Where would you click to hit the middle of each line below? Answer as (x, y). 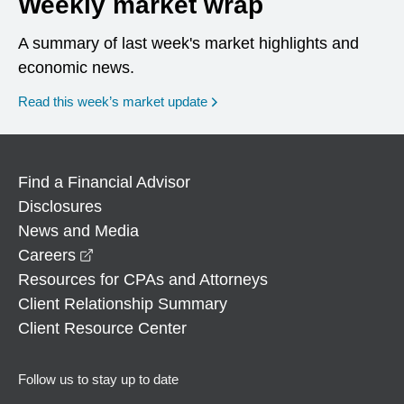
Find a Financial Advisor (104, 182)
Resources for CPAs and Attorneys (143, 279)
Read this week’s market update (113, 101)
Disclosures (60, 206)
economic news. (76, 67)
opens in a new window (177, 254)
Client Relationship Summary (123, 303)
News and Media (78, 230)
